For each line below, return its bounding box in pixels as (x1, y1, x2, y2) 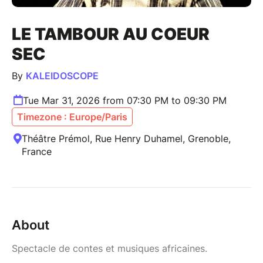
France (22, 146, 52, 158)
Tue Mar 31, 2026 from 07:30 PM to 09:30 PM (23, 95, 227, 107)
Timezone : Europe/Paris (17, 111, 127, 123)
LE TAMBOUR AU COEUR (12, 24, 210, 45)
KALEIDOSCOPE (26, 70, 99, 82)
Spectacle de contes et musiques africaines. (12, 242, 210, 255)
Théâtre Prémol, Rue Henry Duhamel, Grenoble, (22, 133, 231, 145)
